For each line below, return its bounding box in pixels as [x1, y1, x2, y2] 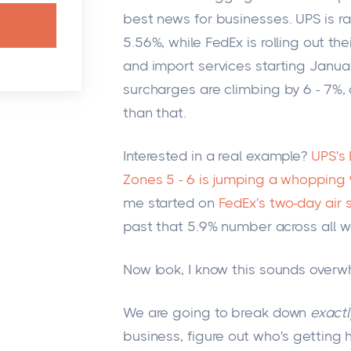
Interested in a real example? [122, 147, 311, 164]
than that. [122, 104, 186, 121]
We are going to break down [122, 305, 311, 321]
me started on [122, 194, 219, 211]
